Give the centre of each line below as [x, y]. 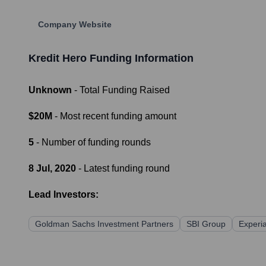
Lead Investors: [64, 195]
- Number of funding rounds [92, 142]
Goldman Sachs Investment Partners [104, 224]
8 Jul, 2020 [52, 169]
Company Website [75, 25]
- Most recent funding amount [114, 116]
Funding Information [140, 58]
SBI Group [206, 224]
